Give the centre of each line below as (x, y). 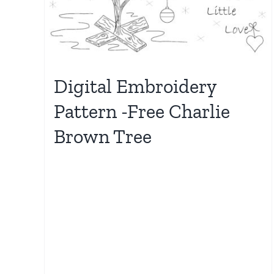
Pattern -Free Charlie (142, 111)
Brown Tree (103, 136)
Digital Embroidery (135, 86)
